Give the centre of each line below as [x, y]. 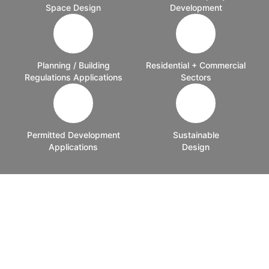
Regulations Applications [73, 77]
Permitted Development [73, 135]
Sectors [196, 77]
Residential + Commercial [196, 65]
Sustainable [196, 135]
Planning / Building [73, 65]
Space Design [73, 8]
